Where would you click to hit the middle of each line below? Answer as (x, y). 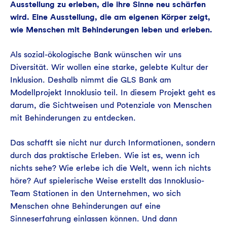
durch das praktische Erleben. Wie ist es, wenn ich (105, 155)
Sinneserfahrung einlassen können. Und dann (94, 219)
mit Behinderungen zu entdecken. (73, 118)
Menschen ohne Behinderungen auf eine (85, 206)
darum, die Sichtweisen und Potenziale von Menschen (111, 105)
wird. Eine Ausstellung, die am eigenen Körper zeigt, (110, 17)
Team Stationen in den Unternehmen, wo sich (96, 193)
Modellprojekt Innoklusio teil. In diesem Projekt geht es (113, 92)
